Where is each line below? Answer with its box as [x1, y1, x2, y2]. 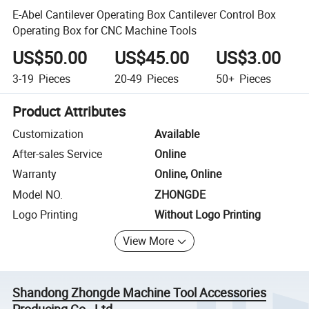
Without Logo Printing [154, 207, 261, 223]
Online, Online [154, 166, 221, 182]
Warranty [12, 166, 57, 182]
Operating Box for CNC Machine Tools [12, 22, 197, 38]
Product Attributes [12, 101, 126, 121]
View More [123, 233, 175, 249]
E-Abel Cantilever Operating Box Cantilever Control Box [12, 6, 277, 22]
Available [154, 126, 199, 141]
